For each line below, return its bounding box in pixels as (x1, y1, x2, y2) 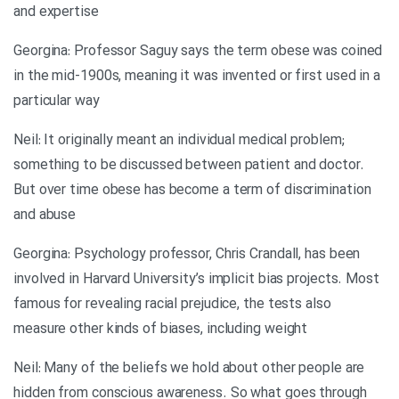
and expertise (13, 4, 99, 21)
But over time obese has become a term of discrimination (13, 182, 371, 199)
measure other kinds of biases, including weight (13, 321, 308, 338)
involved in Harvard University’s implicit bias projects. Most (13, 271, 379, 289)
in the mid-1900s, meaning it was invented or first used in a (13, 68, 380, 85)
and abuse (13, 207, 77, 224)
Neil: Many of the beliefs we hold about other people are (13, 360, 365, 378)
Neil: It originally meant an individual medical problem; (13, 132, 346, 150)
